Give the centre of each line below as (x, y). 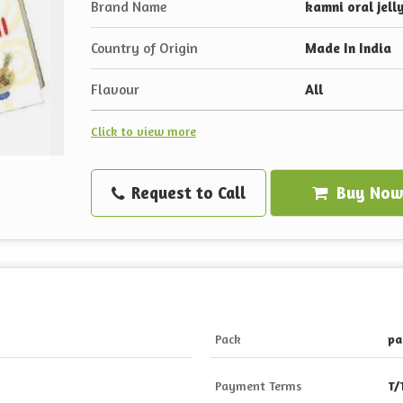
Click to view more (143, 131)
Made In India (348, 49)
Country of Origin (144, 49)
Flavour (115, 90)
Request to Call (186, 193)
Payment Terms (258, 386)
